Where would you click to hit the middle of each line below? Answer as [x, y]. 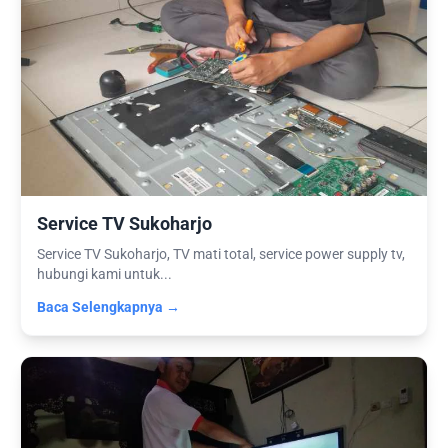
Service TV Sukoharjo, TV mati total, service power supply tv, [221, 254]
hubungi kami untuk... [104, 274]
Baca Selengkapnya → [108, 307]
